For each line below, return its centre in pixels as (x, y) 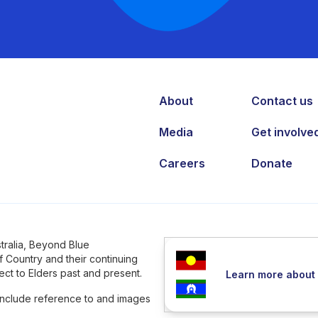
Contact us (283, 100)
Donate (272, 163)
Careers (182, 163)
